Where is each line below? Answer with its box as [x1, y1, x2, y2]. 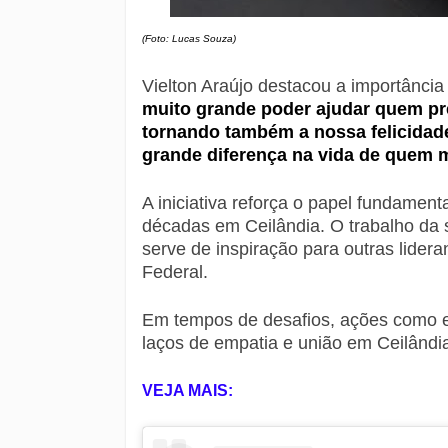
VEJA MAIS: [142, 382, 233, 399]
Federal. [142, 262, 208, 282]
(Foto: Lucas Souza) [142, 33, 236, 44]
